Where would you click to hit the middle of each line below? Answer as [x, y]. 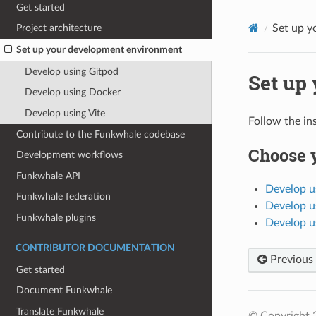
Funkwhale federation [64, 197]
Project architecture [59, 28]
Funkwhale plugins [56, 218]
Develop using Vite [65, 113]
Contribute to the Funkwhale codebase [101, 134]
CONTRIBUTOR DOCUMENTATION [95, 248]
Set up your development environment [99, 50]
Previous [290, 259]
